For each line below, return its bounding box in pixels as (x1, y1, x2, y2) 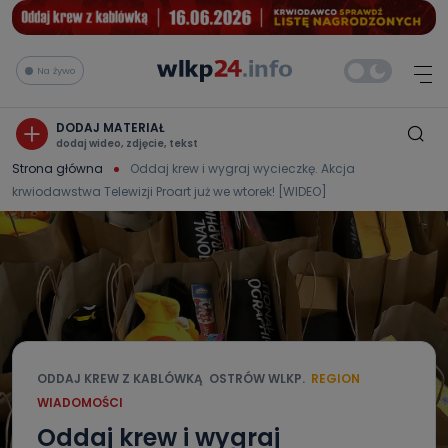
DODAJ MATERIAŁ (56, 118, 165, 136)
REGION (311, 370, 360, 387)
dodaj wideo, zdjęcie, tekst (56, 135, 198, 151)
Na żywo (37, 63, 75, 77)
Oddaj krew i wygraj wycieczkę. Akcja (130, 159, 355, 177)
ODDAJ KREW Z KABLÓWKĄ (37, 370, 203, 387)
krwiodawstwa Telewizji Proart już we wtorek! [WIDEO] (12, 182, 327, 200)
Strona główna (12, 159, 103, 177)
